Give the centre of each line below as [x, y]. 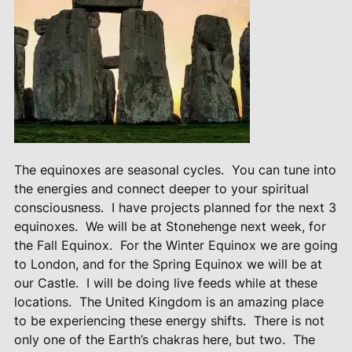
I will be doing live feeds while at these [202, 282]
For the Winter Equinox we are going [229, 245]
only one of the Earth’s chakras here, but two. [149, 339]
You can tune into [284, 169]
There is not [289, 320]
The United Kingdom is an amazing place [201, 301]
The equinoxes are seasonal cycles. [119, 169]
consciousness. [59, 207]
